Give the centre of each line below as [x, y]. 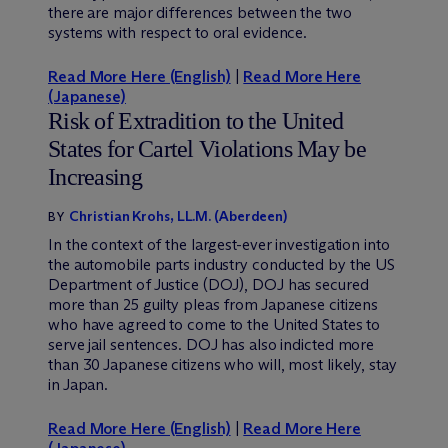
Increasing [95, 176]
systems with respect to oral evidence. [178, 32]
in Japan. [78, 384]
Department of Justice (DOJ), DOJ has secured [208, 284]
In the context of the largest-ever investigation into [219, 244]
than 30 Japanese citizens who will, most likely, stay [222, 364]
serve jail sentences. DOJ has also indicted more [211, 344]
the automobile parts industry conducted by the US [222, 264]
